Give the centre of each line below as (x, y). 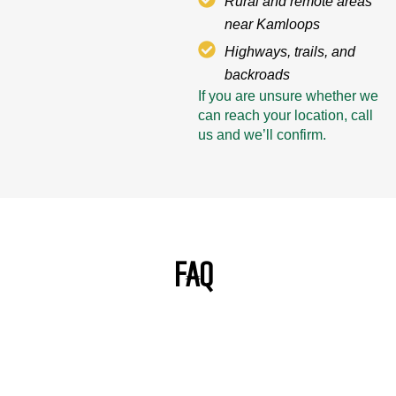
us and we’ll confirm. (262, 135)
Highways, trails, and (290, 52)
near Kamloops (272, 25)
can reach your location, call (286, 116)
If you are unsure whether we (288, 96)
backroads (257, 75)
